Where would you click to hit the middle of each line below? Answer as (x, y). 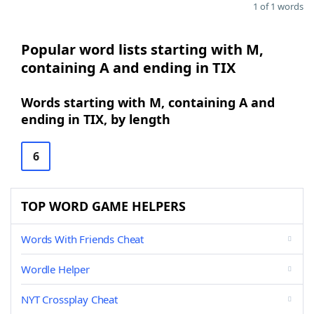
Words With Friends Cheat (83, 239)
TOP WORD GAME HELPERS (103, 206)
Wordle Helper (55, 269)
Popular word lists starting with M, (142, 49)
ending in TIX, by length (96, 119)
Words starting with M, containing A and (148, 102)
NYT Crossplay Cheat (69, 299)
